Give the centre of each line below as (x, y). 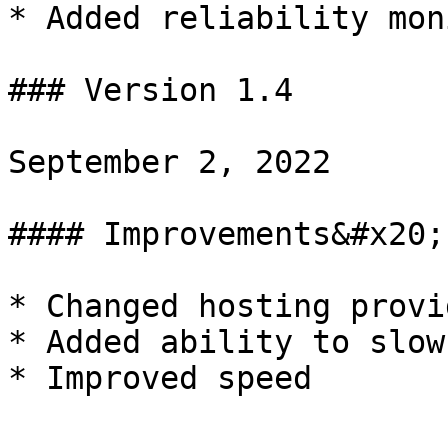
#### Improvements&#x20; (226, 234)
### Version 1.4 (150, 90)
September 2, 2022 (169, 162)
